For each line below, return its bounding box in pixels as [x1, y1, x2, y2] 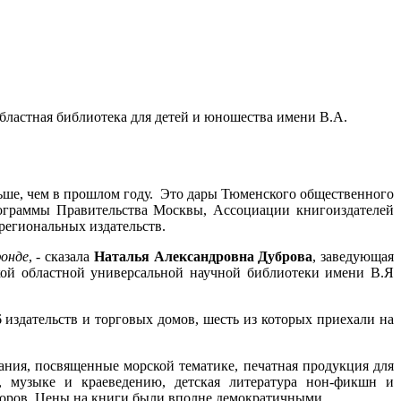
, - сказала [28, 248, 94, 264]
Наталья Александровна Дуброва [93, 248, 313, 264]
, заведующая [312, 248, 395, 264]
